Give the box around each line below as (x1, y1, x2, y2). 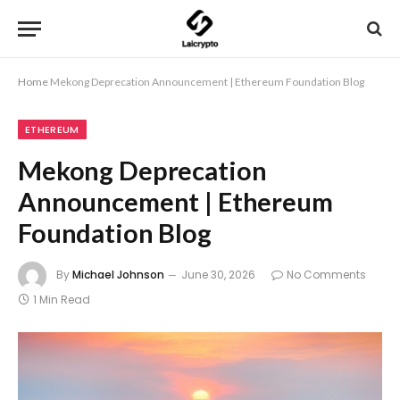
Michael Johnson (72, 267, 164, 283)
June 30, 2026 (181, 267, 255, 283)
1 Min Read (33, 292, 90, 307)
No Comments (287, 267, 366, 283)
